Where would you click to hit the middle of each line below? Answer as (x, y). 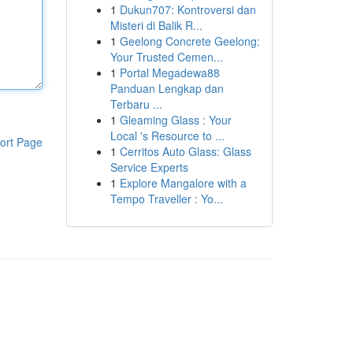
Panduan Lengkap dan (167, 88)
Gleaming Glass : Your (175, 120)
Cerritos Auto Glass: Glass (185, 151)
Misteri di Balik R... (156, 25)
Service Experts (149, 167)
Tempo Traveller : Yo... (166, 199)
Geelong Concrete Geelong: (190, 41)
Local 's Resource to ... (167, 136)
